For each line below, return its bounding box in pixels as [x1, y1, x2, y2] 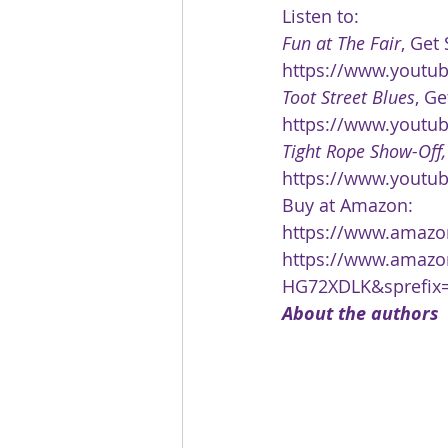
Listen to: [282, 3, 359, 28]
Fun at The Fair [282, 30, 401, 55]
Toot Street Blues [282, 84, 415, 109]
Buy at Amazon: [282, 192, 413, 217]
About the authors [282, 300, 439, 326]
